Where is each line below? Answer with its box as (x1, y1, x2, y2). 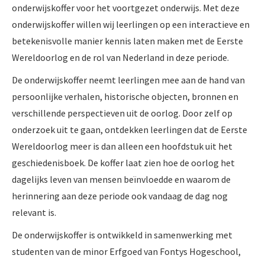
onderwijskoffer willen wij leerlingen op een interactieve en (12, 18, 250, 30)
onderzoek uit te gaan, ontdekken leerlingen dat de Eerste (12, 123, 247, 135)
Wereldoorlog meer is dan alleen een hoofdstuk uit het (12, 140, 232, 152)
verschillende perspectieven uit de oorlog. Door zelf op (12, 106, 232, 119)
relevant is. (12, 206, 56, 218)
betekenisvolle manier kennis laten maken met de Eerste (12, 34, 243, 47)
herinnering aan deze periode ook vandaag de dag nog (12, 189, 228, 202)
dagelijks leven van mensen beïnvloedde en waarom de (12, 173, 231, 185)
